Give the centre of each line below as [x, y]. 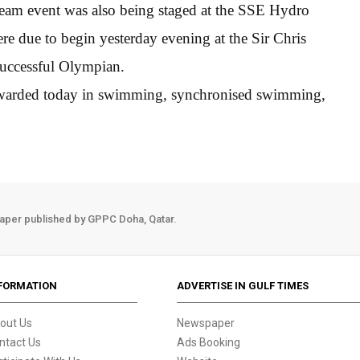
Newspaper [206, 323]
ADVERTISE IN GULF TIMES [243, 286]
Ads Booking [209, 342]
